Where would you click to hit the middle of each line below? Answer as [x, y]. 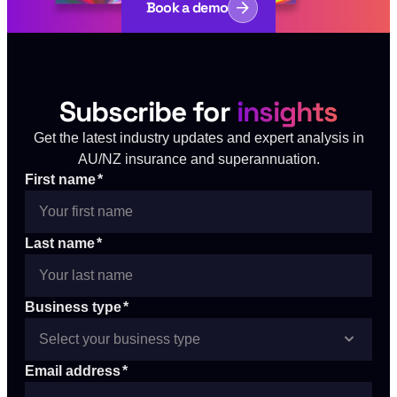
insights [287, 111]
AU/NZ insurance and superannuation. [198, 158]
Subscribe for [148, 111]
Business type [73, 307]
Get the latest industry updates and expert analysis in [198, 137]
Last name [60, 243]
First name [60, 179]
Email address [73, 370]
